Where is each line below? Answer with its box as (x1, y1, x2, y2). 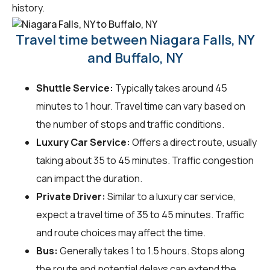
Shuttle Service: (36, 81, 113, 95)
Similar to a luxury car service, (105, 190, 236, 204)
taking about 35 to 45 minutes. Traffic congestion (36, 154, 254, 168)
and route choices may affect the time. (36, 226, 206, 240)
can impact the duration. (36, 172, 142, 186)
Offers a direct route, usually (130, 136, 257, 149)
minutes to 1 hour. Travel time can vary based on (36, 99, 245, 113)
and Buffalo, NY (87, 49, 183, 67)
